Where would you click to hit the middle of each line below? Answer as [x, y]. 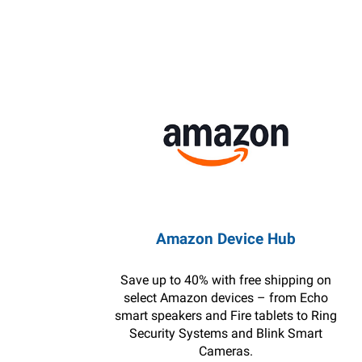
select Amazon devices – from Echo [225, 298]
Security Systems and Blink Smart [225, 333]
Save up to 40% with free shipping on [225, 280]
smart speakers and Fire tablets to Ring [225, 316]
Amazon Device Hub [225, 239]
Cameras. [225, 351]
